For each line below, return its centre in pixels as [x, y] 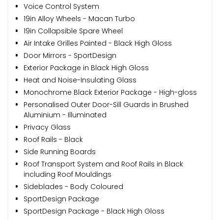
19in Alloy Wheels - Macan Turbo [79, 18]
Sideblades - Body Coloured [73, 186]
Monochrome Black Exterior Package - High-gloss [110, 92]
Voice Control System [61, 6]
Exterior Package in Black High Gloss [86, 68]
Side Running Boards [60, 151]
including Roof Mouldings [68, 174]
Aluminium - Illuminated [65, 115]
